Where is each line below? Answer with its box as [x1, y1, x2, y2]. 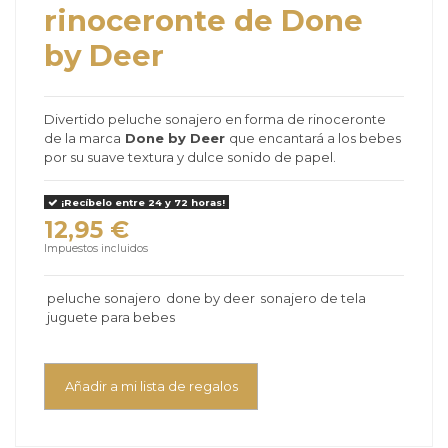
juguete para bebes [46, 308, 175, 325]
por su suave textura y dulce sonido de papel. [44, 149, 336, 166]
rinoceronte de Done [44, 2, 363, 38]
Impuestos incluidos [44, 242, 148, 256]
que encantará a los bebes [229, 130, 401, 147]
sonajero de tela [259, 289, 366, 306]
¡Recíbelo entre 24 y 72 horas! [57, 196, 225, 208]
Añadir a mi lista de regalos [64, 377, 238, 394]
